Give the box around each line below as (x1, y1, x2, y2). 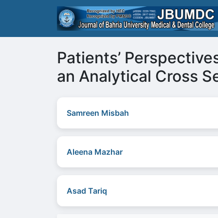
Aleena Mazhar (67, 147, 123, 157)
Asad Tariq (67, 186, 107, 196)
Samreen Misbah (67, 108, 129, 118)
